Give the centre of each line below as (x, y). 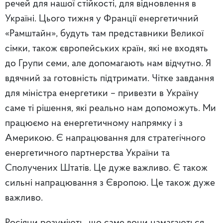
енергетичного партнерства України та (87, 153)
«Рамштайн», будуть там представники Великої (104, 34)
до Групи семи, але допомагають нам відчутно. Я (108, 63)
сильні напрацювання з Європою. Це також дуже (110, 183)
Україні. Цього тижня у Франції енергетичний (102, 19)
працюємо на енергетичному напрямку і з (94, 123)
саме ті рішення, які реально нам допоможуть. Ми (111, 108)
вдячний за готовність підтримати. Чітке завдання (110, 78)
